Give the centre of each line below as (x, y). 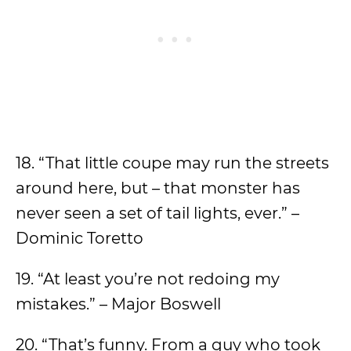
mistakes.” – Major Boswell (118, 304)
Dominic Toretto (80, 238)
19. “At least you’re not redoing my (148, 279)
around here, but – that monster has (158, 188)
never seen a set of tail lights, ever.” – (157, 213)
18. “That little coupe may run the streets (172, 163)
